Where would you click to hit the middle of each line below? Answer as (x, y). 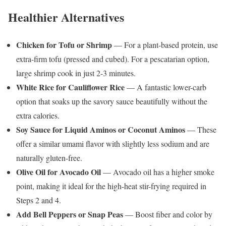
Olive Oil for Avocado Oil (59, 172)
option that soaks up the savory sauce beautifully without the (112, 101)
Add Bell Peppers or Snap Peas (70, 214)
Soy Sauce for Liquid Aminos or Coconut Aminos (101, 129)
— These (201, 129)
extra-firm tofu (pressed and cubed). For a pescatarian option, (113, 59)
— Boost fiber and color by (168, 214)
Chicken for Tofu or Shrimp (64, 44)
